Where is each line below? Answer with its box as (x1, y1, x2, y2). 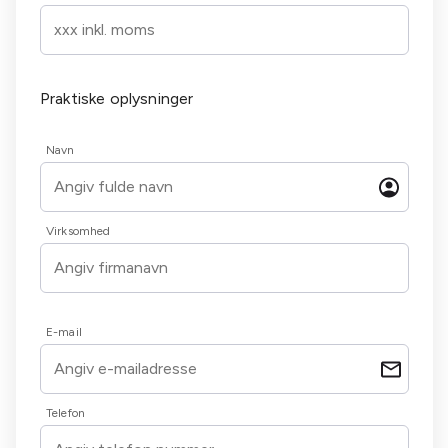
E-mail (46, 325, 82, 339)
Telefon (46, 406, 86, 420)
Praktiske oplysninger (40, 89, 194, 108)
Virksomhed (46, 224, 111, 238)
